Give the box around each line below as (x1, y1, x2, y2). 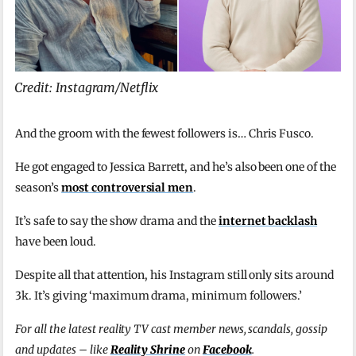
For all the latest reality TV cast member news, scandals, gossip (15, 321, 327, 336)
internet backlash (218, 213, 318, 228)
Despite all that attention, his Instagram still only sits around (15, 267, 334, 282)
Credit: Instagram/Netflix (14, 79, 159, 95)
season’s (15, 180, 62, 195)
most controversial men (61, 180, 194, 195)
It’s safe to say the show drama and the (15, 213, 219, 228)
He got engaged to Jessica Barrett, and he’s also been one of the (15, 159, 336, 174)
